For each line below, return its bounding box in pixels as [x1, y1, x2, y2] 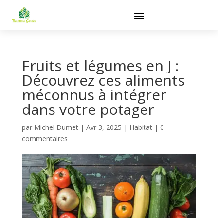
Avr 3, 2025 [86, 123, 122, 132]
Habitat [129, 123, 152, 132]
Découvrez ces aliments [21, 70, 185, 90]
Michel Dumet [34, 123, 78, 132]
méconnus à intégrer [21, 85, 166, 105]
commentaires [21, 134, 68, 143]
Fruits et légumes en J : [21, 55, 179, 75]
